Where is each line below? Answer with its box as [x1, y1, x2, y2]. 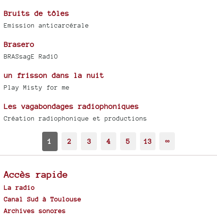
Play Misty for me [4, 83, 70, 91]
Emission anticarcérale [4, 21, 89, 29]
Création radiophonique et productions [4, 114, 147, 122]
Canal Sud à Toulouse [4, 195, 81, 203]
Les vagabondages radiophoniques [4, 102, 139, 110]
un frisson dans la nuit [4, 71, 104, 79]
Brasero [4, 40, 34, 48]
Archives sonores [4, 206, 66, 215]
